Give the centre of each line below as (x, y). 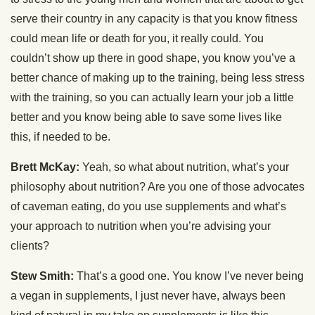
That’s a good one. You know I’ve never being (189, 276)
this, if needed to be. (60, 137)
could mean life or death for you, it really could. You (137, 39)
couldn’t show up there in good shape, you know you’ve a (153, 58)
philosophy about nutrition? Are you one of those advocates (157, 187)
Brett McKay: (45, 167)
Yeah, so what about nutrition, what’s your (184, 167)
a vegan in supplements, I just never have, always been (148, 296)
